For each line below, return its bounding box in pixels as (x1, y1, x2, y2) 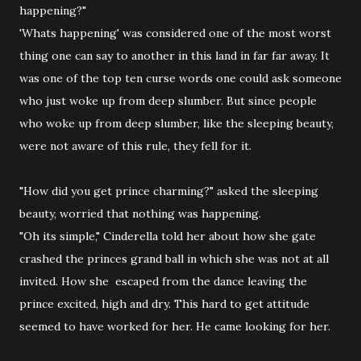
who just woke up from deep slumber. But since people (19, 93, 317, 108)
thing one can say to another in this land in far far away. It (19, 48, 330, 63)
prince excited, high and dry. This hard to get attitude (19, 297, 309, 311)
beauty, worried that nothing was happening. (19, 206, 261, 221)
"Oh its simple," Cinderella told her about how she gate (19, 229, 316, 243)
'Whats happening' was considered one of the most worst (19, 26, 331, 40)
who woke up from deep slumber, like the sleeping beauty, (19, 116, 334, 131)
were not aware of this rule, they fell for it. (19, 139, 251, 153)
